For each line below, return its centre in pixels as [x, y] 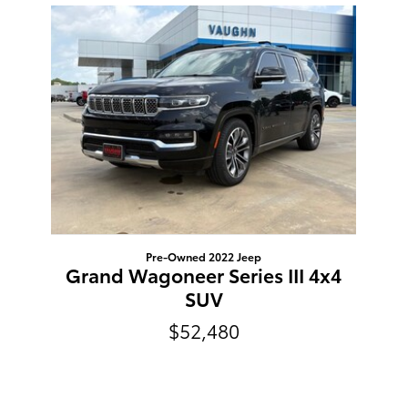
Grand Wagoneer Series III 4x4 [204, 275]
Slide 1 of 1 [39, 13]
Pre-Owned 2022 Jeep [204, 257]
